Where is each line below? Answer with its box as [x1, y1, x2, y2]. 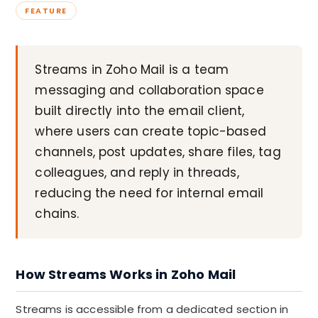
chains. [35, 205, 79, 222]
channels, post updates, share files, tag [35, 143, 281, 160]
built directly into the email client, [35, 102, 245, 119]
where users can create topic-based [35, 123, 266, 140]
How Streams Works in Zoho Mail [16, 265, 236, 283]
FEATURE [25, 5, 67, 16]
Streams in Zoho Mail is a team [35, 61, 229, 78]
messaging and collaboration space [35, 82, 264, 99]
